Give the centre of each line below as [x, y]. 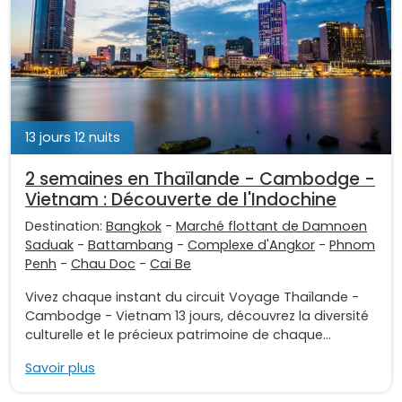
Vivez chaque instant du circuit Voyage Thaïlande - [192, 297]
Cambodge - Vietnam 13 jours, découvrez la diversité [197, 315]
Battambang [131, 245]
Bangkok [134, 226]
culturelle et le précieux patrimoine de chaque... [178, 334]
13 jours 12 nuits [73, 137]
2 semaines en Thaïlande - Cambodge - [200, 179]
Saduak [49, 245]
